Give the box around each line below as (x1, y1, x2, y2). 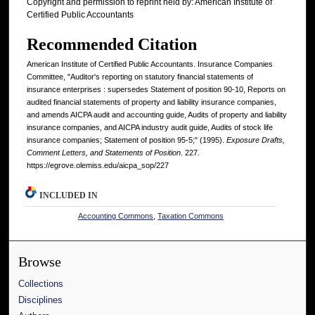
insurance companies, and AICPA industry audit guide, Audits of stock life (27, 123, 273, 132)
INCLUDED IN (39, 191, 98, 201)
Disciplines (18, 295, 63, 306)
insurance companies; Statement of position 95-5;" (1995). (27, 136, 226, 145)
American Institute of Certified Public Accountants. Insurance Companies (27, 60, 273, 69)
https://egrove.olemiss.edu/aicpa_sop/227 (27, 161, 169, 170)
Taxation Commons (157, 212, 224, 221)
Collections (18, 278, 64, 290)
